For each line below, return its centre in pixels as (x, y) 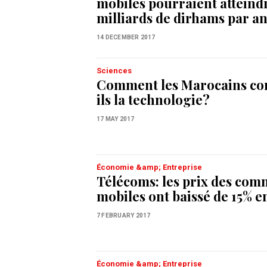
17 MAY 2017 (116, 119)
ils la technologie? (153, 99)
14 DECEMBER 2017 (126, 37)
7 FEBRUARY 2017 (124, 215)
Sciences (114, 70)
